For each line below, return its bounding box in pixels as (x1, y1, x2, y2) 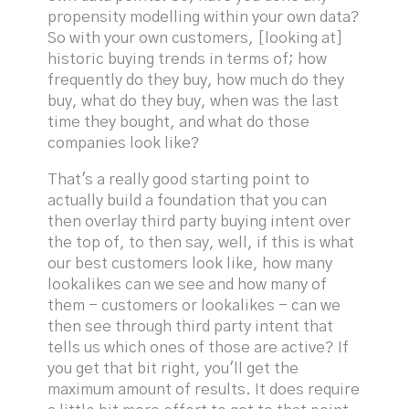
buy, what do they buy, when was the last (47, 94, 340, 110)
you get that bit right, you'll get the (47, 361, 299, 376)
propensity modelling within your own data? (47, 10, 361, 26)
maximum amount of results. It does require (47, 382, 361, 397)
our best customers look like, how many (47, 256, 333, 271)
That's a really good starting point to (47, 172, 310, 187)
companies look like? (47, 136, 201, 152)
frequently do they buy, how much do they (47, 73, 345, 89)
